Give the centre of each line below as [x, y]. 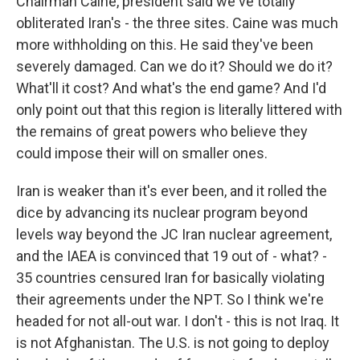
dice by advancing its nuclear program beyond [162, 213]
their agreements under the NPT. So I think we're [170, 299]
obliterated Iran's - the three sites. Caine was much [177, 23]
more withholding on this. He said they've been [165, 45]
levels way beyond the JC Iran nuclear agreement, [174, 234]
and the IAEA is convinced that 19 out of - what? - [172, 256]
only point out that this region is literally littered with [179, 110]
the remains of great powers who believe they [162, 131]
